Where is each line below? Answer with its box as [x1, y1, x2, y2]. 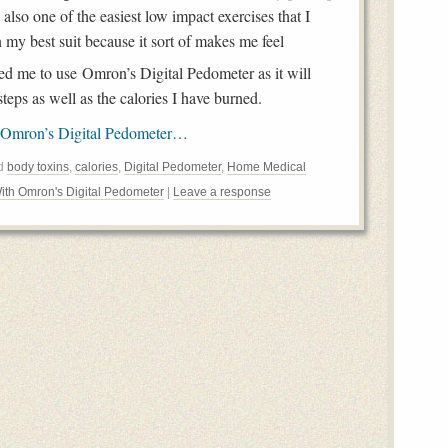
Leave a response [173, 185, 271, 199]
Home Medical [227, 160, 306, 174]
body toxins [7, 160, 69, 174]
